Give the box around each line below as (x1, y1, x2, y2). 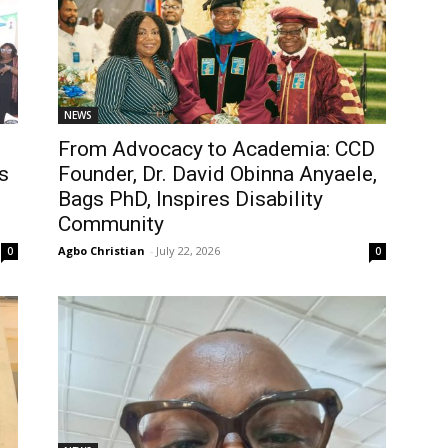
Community (58, 212, 164, 236)
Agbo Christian (58, 243, 145, 258)
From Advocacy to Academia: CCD (58, 137, 375, 161)
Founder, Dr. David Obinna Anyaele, (58, 162, 377, 186)
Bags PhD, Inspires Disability (58, 187, 323, 211)
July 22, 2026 (156, 243, 220, 258)
